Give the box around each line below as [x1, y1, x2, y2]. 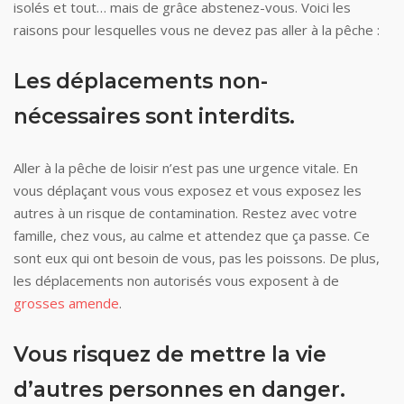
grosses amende [14, 293, 119, 312]
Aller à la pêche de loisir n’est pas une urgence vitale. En [14, 158, 358, 177]
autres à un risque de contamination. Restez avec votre [14, 203, 357, 222]
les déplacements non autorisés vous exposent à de [14, 271, 339, 289]
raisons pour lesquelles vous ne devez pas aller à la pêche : [14, 20, 380, 39]
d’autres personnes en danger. [14, 376, 345, 402]
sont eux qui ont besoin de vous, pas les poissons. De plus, [14, 248, 380, 267]
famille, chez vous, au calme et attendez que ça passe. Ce [14, 225, 370, 244]
